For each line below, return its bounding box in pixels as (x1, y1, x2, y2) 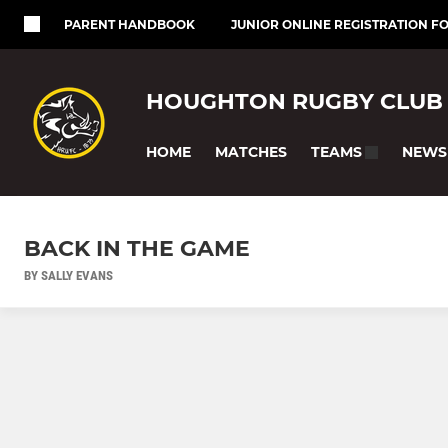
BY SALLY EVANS (24, 268, 113, 284)
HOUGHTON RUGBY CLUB (146, 87, 443, 115)
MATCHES (215, 142, 287, 161)
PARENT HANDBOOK (64, 17, 195, 32)
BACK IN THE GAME (24, 235, 250, 263)
